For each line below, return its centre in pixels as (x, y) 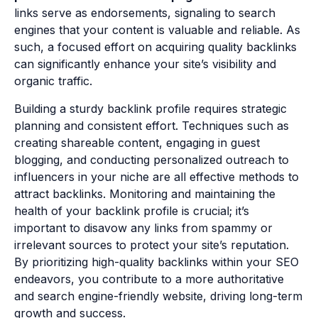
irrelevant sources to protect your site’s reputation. (152, 245)
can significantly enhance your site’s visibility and (145, 64)
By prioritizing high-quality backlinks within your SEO (157, 262)
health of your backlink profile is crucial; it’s (132, 210)
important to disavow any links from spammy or (143, 227)
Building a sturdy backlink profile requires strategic (150, 108)
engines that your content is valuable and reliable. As (157, 30)
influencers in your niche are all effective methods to (157, 176)
